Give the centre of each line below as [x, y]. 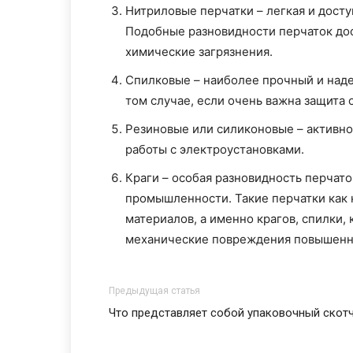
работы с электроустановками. [215, 149]
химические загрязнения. [199, 52]
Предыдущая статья [154, 291]
